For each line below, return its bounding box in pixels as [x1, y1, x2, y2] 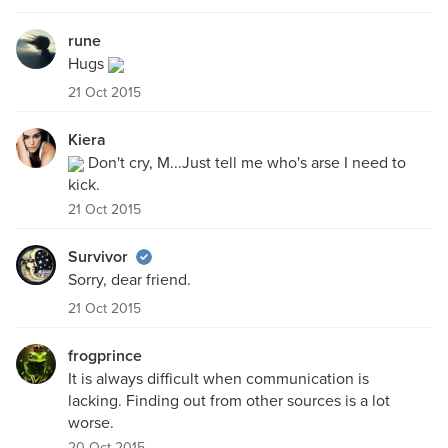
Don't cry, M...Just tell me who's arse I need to [84, 151, 406, 175]
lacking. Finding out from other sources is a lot [68, 389, 390, 413]
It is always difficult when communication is [68, 367, 369, 391]
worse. [68, 411, 114, 435]
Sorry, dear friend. [68, 268, 191, 292]
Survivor [68, 245, 128, 269]
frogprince [68, 344, 142, 368]
